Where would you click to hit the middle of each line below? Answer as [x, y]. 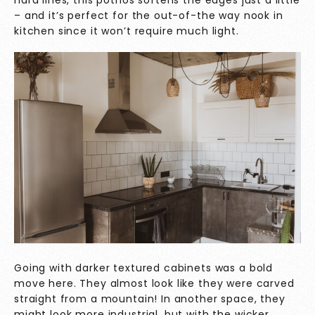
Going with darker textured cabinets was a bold [144, 268]
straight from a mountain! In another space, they [150, 299]
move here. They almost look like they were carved [154, 284]
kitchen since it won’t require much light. [128, 31]
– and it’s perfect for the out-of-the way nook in [149, 16]
